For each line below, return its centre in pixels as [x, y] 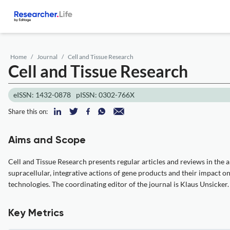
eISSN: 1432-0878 [42, 95]
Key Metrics [36, 214]
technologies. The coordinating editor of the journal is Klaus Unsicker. [119, 184]
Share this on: [28, 111]
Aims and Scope [47, 141]
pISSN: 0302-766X [105, 95]
